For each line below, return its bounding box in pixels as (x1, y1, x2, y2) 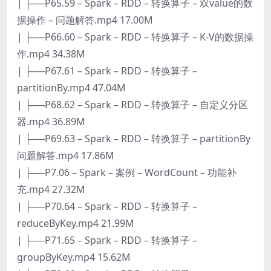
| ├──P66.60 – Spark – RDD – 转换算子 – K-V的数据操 (17, 30, 253, 44)
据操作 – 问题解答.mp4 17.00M (17, 13, 153, 27)
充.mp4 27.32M (17, 182, 85, 196)
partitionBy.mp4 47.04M (17, 80, 126, 94)
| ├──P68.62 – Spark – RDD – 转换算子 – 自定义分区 (17, 97, 248, 111)
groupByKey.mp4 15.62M (17, 250, 131, 264)
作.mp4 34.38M (17, 47, 85, 60)
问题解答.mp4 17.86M (17, 148, 114, 162)
